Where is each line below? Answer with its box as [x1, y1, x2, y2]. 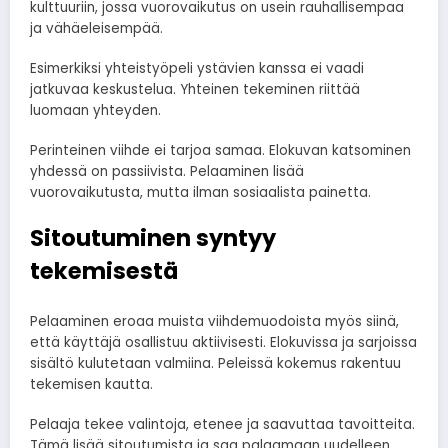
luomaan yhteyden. [30, 100, 161, 120]
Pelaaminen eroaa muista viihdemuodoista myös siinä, [30, 311, 399, 331]
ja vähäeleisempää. [30, 18, 163, 38]
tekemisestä [30, 255, 178, 288]
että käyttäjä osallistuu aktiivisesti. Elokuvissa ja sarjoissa [30, 332, 417, 352]
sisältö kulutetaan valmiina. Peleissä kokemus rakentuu [30, 353, 401, 373]
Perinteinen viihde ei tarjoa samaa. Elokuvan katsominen [30, 140, 411, 160]
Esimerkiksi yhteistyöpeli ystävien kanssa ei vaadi [30, 58, 364, 78]
